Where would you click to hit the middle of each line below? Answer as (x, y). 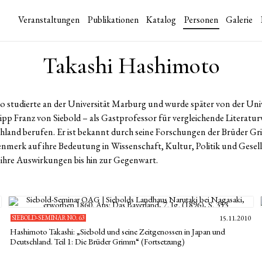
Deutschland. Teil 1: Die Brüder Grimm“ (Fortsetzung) (97, 241)
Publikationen (113, 20)
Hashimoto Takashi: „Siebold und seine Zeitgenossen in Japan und (117, 231)
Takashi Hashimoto (131, 65)
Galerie (239, 20)
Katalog (161, 20)
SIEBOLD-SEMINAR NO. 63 (49, 218)
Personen (201, 20)
